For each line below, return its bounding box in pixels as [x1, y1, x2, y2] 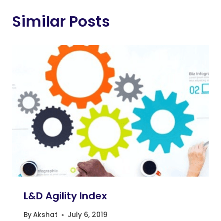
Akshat [33, 210, 58, 220]
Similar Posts [12, 11, 110, 32]
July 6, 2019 [68, 210, 108, 220]
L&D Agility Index [24, 188, 107, 203]
